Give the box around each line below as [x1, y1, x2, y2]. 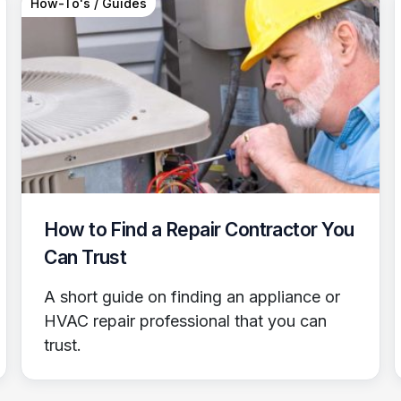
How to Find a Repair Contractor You [44, 218, 354, 241]
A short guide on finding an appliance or [44, 286, 341, 306]
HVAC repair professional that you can [44, 311, 328, 330]
